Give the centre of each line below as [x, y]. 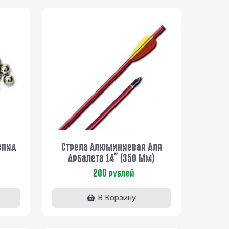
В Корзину [117, 198]
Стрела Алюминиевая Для [111, 147]
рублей [120, 174]
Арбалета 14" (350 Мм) [112, 158]
